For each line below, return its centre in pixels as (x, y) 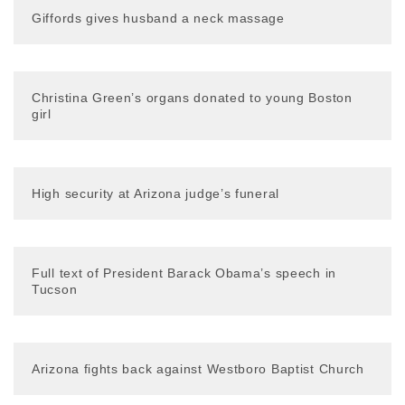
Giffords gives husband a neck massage (158, 18)
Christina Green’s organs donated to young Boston (192, 98)
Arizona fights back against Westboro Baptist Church (198, 369)
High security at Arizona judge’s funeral (155, 193)
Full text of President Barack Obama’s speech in (184, 273)
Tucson (55, 289)
